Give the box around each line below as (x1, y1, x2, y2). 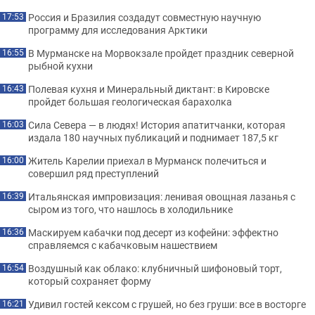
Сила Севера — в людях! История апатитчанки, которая (28, 118, 285, 132)
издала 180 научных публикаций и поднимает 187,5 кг (28, 131, 278, 145)
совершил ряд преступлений (28, 167, 159, 181)
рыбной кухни (28, 59, 93, 73)
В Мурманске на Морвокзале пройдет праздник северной (28, 46, 294, 60)
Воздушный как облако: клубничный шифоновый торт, (28, 262, 282, 276)
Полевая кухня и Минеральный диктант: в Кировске (28, 82, 269, 96)
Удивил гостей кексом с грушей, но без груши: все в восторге (28, 297, 306, 311)
